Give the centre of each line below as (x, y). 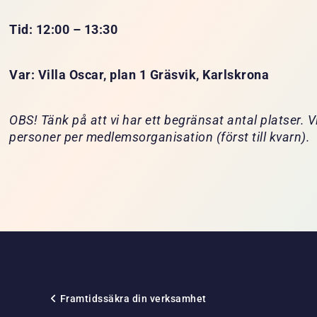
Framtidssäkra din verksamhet (133, 299)
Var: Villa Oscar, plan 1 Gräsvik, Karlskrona (139, 75)
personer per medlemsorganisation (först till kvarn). (160, 138)
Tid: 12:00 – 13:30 (64, 30)
